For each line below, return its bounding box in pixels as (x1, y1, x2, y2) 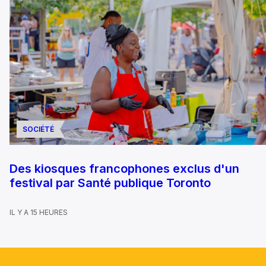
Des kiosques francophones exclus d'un (9, 161, 239, 176)
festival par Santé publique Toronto (9, 176, 211, 191)
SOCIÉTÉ (23, 125, 54, 134)
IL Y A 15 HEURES (9, 208, 68, 217)
